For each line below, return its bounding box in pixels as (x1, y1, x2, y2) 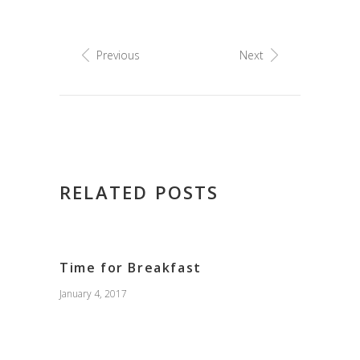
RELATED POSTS (59, 180, 219, 205)
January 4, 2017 (59, 287, 127, 301)
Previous (96, 47, 140, 63)
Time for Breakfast (59, 259, 202, 277)
